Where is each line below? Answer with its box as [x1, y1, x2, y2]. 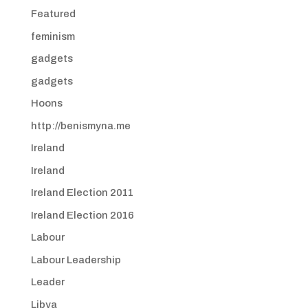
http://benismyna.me [30, 120, 131, 131]
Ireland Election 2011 [30, 187, 133, 198]
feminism [30, 30, 75, 42]
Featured [30, 8, 76, 19]
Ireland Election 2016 [30, 209, 134, 221]
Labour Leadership [30, 254, 121, 265]
